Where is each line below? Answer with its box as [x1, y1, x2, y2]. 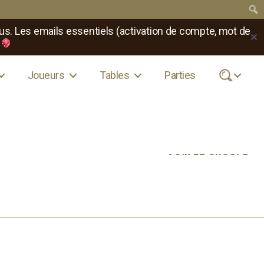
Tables [100, 68, 130, 81]
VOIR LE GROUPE [166, 146, 249, 157]
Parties [164, 68, 196, 81]
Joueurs [28, 68, 65, 81]
